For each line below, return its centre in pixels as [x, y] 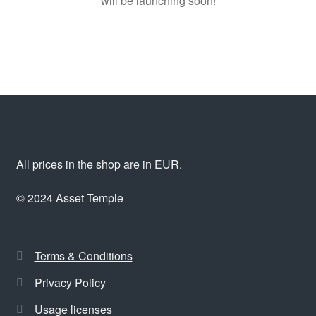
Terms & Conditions [83, 256]
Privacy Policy [70, 283]
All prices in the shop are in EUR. [99, 164]
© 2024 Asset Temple [69, 198]
